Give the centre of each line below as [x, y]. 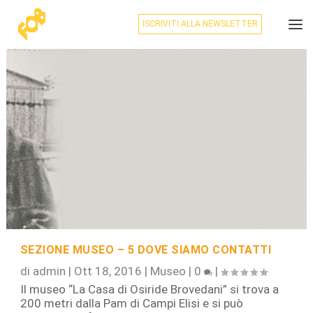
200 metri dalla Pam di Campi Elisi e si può [131, 303]
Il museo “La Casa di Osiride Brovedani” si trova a [149, 289]
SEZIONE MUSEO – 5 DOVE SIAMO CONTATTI [146, 249]
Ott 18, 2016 [108, 271]
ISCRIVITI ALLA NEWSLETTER [200, 24]
